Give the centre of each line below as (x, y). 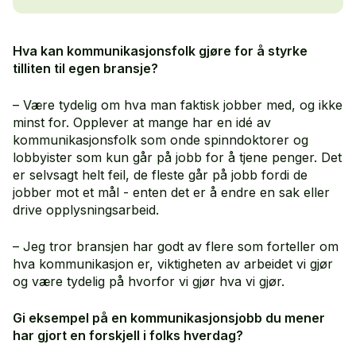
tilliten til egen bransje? (85, 69)
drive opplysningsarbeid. (86, 210)
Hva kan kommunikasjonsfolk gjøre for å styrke (160, 51)
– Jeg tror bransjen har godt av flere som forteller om (176, 247)
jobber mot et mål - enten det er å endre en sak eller (171, 193)
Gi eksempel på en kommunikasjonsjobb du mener (169, 318)
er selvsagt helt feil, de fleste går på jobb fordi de (160, 175)
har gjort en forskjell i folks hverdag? (128, 336)
